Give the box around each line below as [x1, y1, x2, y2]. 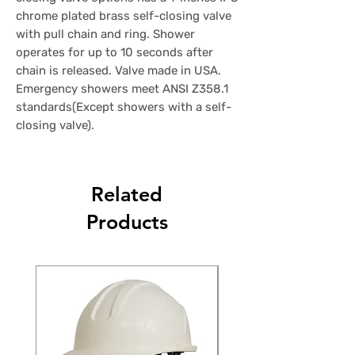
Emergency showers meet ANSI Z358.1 [16, 81, 228, 96]
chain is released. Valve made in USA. [16, 63, 221, 78]
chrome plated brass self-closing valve [16, 8, 231, 23]
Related [91, 181, 162, 206]
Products [86, 209, 168, 234]
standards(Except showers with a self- [16, 99, 231, 114]
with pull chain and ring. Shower [16, 26, 195, 41]
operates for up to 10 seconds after [16, 44, 213, 59]
